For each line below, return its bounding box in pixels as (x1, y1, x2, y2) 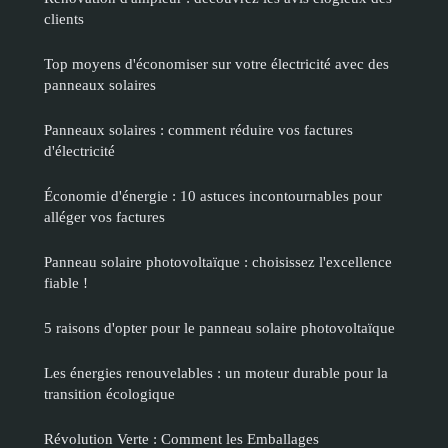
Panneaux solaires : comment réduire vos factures (44, 121, 353, 139)
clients (44, 10, 84, 28)
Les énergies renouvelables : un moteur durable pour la (44, 364, 388, 382)
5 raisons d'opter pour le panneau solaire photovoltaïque (44, 319, 395, 337)
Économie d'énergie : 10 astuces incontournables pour (44, 187, 382, 205)
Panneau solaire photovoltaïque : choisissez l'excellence (44, 253, 392, 271)
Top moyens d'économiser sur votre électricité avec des (44, 55, 389, 73)
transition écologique (44, 385, 175, 403)
